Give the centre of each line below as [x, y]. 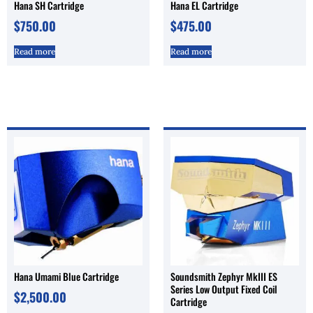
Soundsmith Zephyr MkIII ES [224, 276]
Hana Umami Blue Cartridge [66, 276]
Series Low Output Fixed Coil [224, 289]
